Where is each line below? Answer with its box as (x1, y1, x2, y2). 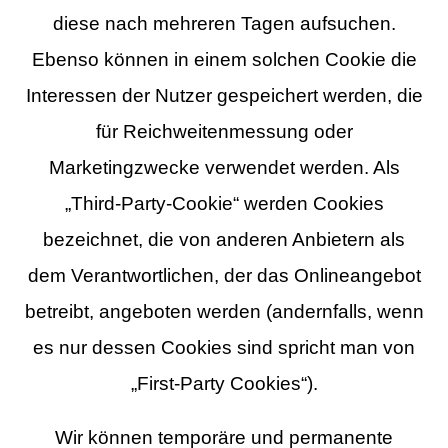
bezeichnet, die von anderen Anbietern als (43, 228, 405, 250)
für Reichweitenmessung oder (95, 120, 353, 142)
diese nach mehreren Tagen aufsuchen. (52, 12, 396, 34)
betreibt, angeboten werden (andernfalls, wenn (24, 300, 424, 322)
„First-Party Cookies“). (130, 372, 318, 394)
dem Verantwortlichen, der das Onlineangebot (27, 264, 421, 286)
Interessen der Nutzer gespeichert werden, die (25, 84, 423, 106)
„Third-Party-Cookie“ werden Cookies (64, 192, 384, 214)
